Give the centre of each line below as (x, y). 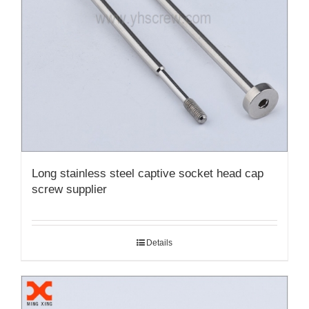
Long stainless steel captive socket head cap (148, 174)
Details (159, 243)
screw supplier (69, 190)
